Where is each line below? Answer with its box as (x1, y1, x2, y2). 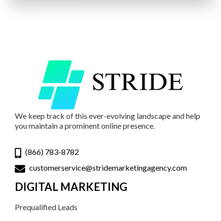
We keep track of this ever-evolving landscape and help (15, 110, 200, 120)
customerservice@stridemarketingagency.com (29, 163, 187, 173)
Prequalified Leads (15, 202, 77, 212)
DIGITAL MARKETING (15, 180, 127, 193)
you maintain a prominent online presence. (15, 120, 155, 130)
